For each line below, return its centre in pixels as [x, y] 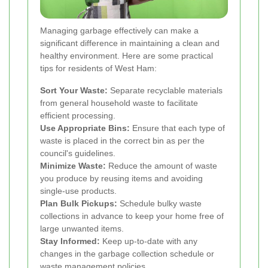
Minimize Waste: [73, 166]
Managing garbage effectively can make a [119, 31]
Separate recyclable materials [165, 91]
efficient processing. [78, 116]
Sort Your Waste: [74, 91]
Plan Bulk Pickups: [79, 204]
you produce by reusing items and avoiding [121, 179]
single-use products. [78, 191]
